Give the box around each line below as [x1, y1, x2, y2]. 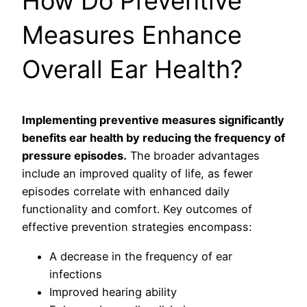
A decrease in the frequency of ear [49, 249, 232, 263]
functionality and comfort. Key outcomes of [22, 202, 252, 217]
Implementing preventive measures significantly [22, 113, 284, 127]
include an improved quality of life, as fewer [22, 167, 253, 181]
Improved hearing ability [49, 284, 177, 299]
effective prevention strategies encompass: [22, 220, 251, 234]
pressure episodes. [22, 149, 127, 163]
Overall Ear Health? [22, 54, 243, 85]
